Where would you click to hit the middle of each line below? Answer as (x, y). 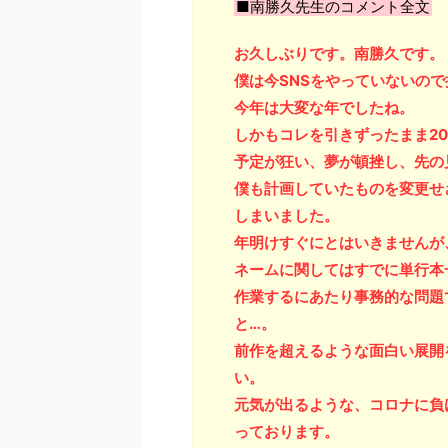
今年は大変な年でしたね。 (324, 108)
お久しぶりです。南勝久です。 (339, 54)
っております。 (286, 432)
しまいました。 (286, 216)
